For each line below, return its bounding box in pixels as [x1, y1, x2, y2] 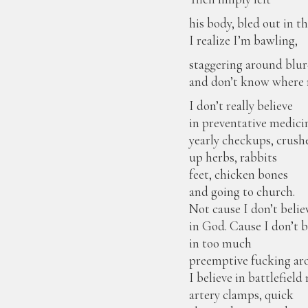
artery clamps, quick [189, 287, 294, 302]
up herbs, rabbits [189, 149, 278, 165]
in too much [189, 235, 252, 251]
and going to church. [189, 184, 296, 199]
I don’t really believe [189, 98, 294, 113]
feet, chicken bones [189, 166, 289, 182]
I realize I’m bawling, [189, 32, 298, 48]
